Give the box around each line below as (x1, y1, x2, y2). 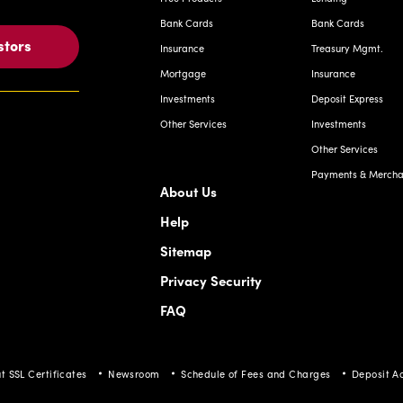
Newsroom (108, 366, 160, 381)
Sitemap (160, 240, 211, 260)
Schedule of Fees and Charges (181, 366, 331, 381)
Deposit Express (310, 91, 383, 105)
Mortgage (160, 66, 206, 80)
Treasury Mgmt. (310, 40, 383, 55)
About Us (160, 181, 217, 201)
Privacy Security (160, 270, 262, 290)
